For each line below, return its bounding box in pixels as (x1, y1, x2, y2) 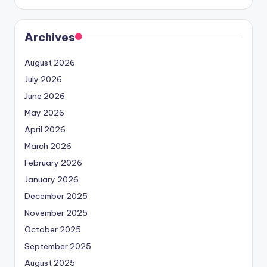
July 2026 (24, 74, 62, 85)
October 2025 (24, 224, 81, 235)
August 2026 (24, 57, 75, 69)
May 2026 (24, 107, 64, 119)
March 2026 (24, 141, 72, 152)
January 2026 (24, 174, 79, 185)
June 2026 (24, 91, 65, 102)
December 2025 (24, 191, 88, 202)
